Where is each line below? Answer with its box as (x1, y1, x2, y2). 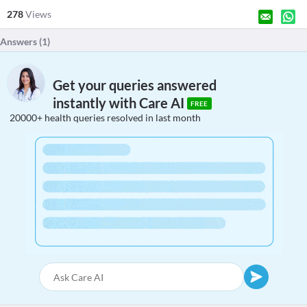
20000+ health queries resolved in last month (10, 112, 201, 123)
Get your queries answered (53, 77, 217, 94)
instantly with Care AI (53, 95, 187, 112)
